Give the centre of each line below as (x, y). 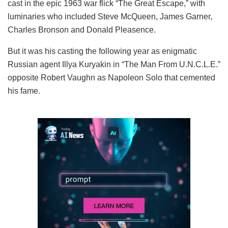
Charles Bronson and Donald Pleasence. (82, 30)
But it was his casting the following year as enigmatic (102, 51)
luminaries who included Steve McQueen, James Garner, (110, 16)
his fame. (24, 91)
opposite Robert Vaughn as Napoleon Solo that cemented (111, 77)
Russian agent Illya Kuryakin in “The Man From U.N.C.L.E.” (114, 64)
